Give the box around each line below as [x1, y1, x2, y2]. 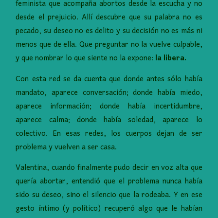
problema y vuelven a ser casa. [16, 139, 117, 156]
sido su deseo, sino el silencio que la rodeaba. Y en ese [16, 187, 202, 204]
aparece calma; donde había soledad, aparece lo [16, 111, 202, 128]
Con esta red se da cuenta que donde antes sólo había [16, 71, 202, 88]
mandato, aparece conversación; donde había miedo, [16, 84, 202, 101]
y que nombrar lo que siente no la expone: [16, 50, 156, 67]
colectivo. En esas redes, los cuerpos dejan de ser [16, 125, 202, 142]
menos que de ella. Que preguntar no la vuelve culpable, [16, 36, 202, 54]
